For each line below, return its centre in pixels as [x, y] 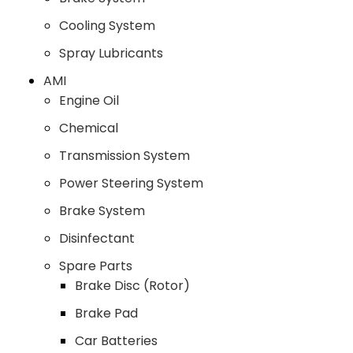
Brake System [102, 210]
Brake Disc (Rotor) [132, 285]
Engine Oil [89, 100]
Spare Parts [96, 266]
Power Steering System [131, 183]
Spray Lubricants [111, 53]
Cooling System [107, 25]
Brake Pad [106, 313]
